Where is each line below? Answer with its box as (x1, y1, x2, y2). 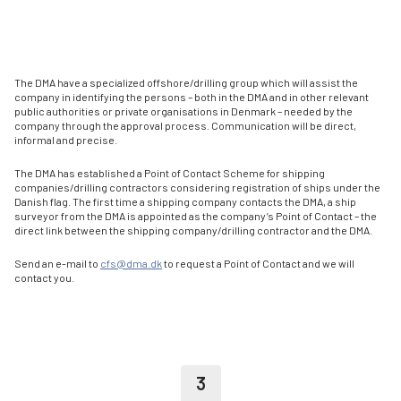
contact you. (14, 270, 74, 284)
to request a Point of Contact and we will (162, 256, 354, 269)
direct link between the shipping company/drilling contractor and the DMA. (14, 223, 372, 236)
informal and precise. (14, 132, 117, 146)
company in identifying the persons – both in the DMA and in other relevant (14, 90, 369, 103)
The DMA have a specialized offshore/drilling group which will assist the (14, 75, 358, 89)
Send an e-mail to (14, 256, 100, 269)
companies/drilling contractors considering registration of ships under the (14, 180, 380, 193)
